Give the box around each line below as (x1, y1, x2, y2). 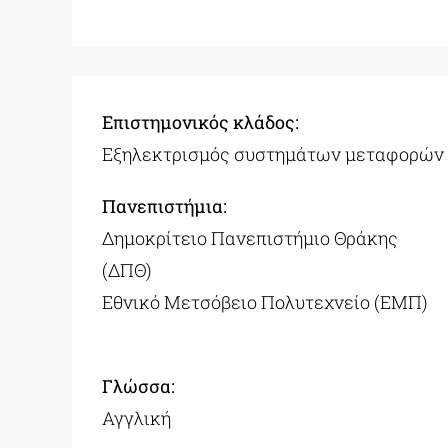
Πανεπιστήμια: (101, 194, 227, 219)
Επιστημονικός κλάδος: (101, 110, 299, 135)
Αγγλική (101, 406, 171, 431)
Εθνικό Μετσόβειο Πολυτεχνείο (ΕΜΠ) (101, 290, 428, 315)
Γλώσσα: (101, 374, 175, 399)
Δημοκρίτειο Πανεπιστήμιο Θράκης (101, 226, 398, 251)
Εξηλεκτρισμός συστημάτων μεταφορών (101, 142, 444, 167)
